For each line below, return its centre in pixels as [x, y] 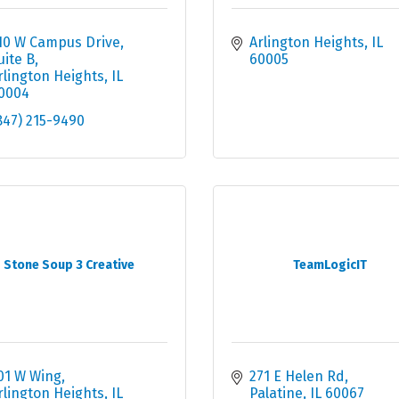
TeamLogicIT [330, 265]
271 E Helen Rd [297, 377]
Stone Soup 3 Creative [69, 265]
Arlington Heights [307, 43]
